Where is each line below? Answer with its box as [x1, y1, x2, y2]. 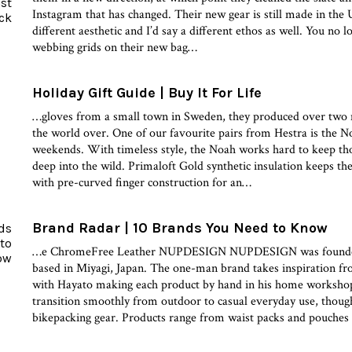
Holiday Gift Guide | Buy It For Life [32, 83, 262, 101]
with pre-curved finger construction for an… [32, 174, 252, 191]
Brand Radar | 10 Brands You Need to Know [32, 218, 328, 236]
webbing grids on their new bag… [32, 38, 198, 56]
